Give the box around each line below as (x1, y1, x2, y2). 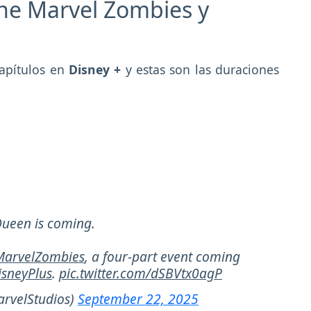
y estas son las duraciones (121, 61, 280, 78)
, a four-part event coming (84, 247, 240, 267)
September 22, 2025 (78, 289, 199, 309)
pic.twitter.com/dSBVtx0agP (59, 264, 222, 283)
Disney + (68, 61, 121, 78)
